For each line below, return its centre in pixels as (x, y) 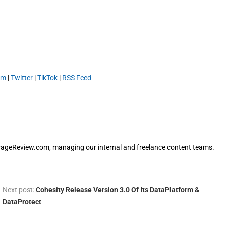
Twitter (22, 77)
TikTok (47, 77)
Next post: (19, 189)
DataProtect (22, 202)
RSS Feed (77, 77)
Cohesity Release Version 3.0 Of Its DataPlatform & (117, 189)
